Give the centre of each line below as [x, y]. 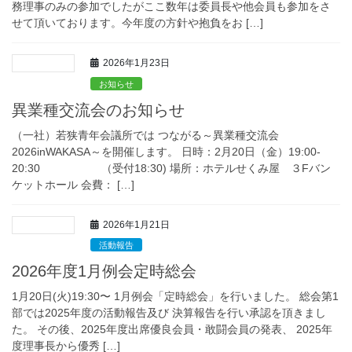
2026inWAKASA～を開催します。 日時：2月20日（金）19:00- [166, 151]
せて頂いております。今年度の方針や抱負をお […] [137, 23]
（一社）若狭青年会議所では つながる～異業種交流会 [145, 135]
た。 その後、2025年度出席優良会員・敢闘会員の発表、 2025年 [172, 330]
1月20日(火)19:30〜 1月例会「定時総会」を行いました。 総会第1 [175, 297]
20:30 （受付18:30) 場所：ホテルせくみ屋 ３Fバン [171, 168]
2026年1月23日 [136, 63]
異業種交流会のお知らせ [98, 110]
